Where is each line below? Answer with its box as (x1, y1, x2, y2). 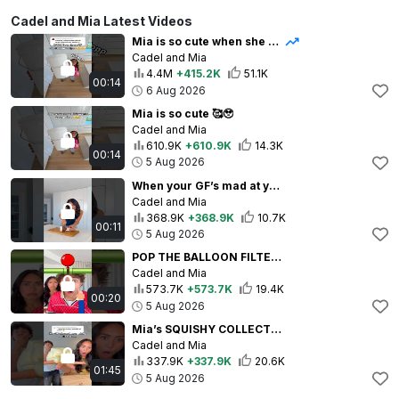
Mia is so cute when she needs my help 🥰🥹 (268, 35, 279, 49)
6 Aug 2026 (146, 83, 206, 97)
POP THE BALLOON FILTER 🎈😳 (271, 250, 281, 265)
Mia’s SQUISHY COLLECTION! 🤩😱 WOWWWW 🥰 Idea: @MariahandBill (271, 322, 281, 337)
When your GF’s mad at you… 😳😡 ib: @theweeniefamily (269, 178, 280, 192)
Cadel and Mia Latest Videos (11, 13, 192, 29)
